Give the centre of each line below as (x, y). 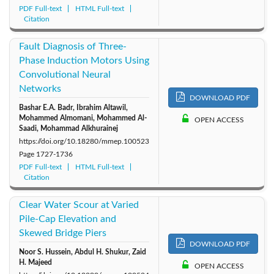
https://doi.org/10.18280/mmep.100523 (84, 141)
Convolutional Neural (65, 74)
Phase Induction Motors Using (84, 60)
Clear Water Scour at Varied (79, 205)
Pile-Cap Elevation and (68, 219)
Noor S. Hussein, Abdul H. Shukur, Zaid (83, 252)
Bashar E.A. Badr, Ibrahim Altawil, (73, 107)
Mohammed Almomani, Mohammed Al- (83, 118)
